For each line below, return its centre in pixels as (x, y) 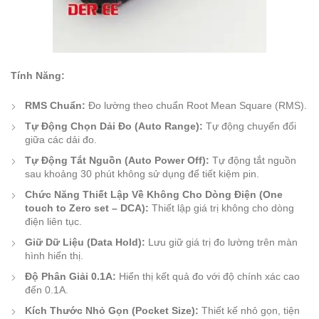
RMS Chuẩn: (55, 106)
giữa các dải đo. (61, 140)
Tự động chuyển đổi (250, 126)
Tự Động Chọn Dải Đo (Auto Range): (114, 126)
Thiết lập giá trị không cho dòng (221, 208)
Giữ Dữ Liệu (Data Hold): (85, 242)
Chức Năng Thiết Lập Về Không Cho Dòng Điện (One (154, 195)
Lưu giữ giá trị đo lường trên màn (221, 242)
